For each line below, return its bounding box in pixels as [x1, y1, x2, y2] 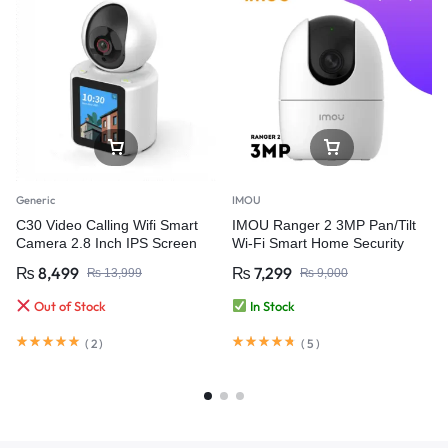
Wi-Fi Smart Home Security [232, 234, 404, 251]
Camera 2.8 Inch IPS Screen [16, 234, 197, 251]
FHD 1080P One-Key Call [16, 252, 178, 269]
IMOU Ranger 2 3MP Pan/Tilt [232, 216, 416, 233]
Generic [16, 192, 55, 207]
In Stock [246, 297, 295, 314]
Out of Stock [30, 297, 106, 314]
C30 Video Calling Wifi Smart [16, 216, 198, 233]
